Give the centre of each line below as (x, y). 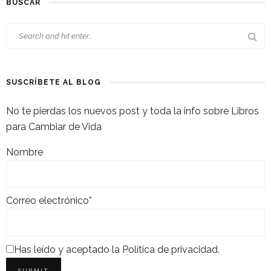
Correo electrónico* (49, 201)
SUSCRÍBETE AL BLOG (54, 82)
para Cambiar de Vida (54, 126)
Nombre (24, 152)
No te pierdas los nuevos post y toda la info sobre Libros (132, 111)
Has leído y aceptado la (68, 250)
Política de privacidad (170, 250)
